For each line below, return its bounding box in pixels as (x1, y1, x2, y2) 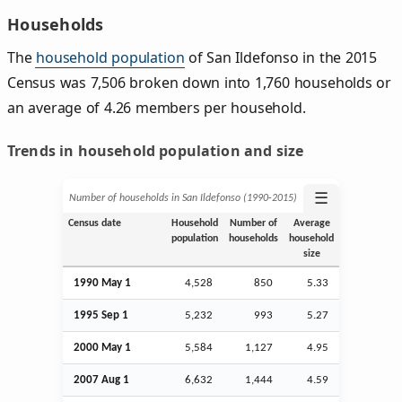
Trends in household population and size (7, 140, 304, 161)
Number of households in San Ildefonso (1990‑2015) (69, 192, 297, 204)
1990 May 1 (74, 276, 131, 289)
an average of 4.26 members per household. (7, 97, 306, 118)
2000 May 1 (74, 341, 131, 354)
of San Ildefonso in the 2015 (184, 47, 378, 67)
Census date (67, 217, 121, 229)
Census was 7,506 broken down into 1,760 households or (7, 72, 392, 92)
